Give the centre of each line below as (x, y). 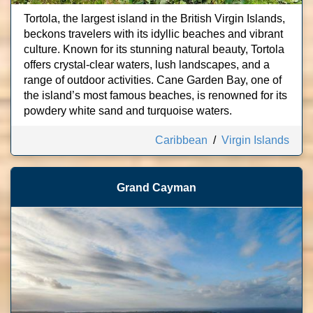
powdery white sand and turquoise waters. (128, 111)
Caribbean (181, 140)
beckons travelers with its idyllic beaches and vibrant (153, 34)
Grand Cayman (156, 188)
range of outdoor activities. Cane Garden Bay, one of (153, 80)
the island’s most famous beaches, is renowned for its (155, 95)
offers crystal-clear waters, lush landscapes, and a (147, 65)
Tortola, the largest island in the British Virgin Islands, (154, 19)
